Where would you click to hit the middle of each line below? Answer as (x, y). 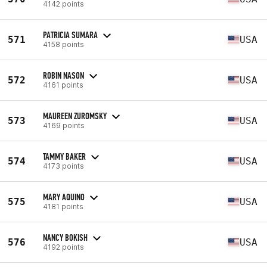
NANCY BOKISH (65, 237)
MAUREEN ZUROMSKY (75, 116)
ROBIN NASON (63, 75)
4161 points (63, 85)
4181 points (63, 206)
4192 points (63, 247)
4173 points (63, 166)
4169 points (64, 125)
